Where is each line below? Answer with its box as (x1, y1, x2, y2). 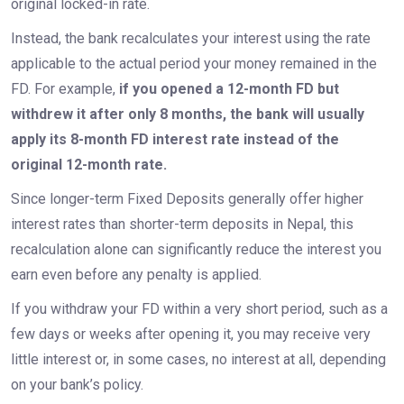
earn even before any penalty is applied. (10, 266, 262, 284)
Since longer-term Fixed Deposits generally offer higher (10, 190, 363, 208)
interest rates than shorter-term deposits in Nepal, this (10, 216, 353, 234)
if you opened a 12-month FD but (118, 80, 339, 98)
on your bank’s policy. (10, 376, 147, 394)
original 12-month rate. (10, 156, 167, 174)
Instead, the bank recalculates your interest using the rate (10, 30, 371, 48)
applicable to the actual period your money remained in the (10, 55, 377, 73)
